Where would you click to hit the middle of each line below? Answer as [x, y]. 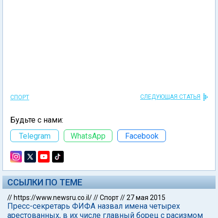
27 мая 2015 [146, 198]
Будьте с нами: [37, 120]
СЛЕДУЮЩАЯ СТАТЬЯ [170, 97]
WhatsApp [88, 136]
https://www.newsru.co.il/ [53, 198]
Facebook [142, 136]
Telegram [35, 136]
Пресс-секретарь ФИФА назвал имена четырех [94, 206]
